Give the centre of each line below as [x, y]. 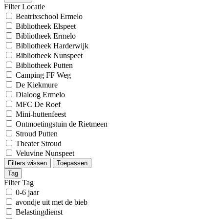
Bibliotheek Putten [44, 65]
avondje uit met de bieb [52, 202]
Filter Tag [19, 183]
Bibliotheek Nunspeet [49, 55]
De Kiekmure [37, 85]
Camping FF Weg [43, 75]
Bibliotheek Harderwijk [52, 46]
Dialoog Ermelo [40, 95]
